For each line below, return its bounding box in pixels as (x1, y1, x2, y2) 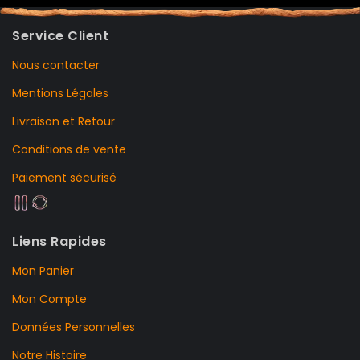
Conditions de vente (12, 141, 126, 157)
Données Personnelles (12, 318, 135, 335)
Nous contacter (12, 56, 100, 73)
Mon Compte (12, 290, 87, 307)
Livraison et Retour (12, 112, 115, 129)
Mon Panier (12, 262, 74, 279)
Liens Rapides (12, 231, 107, 251)
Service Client (12, 26, 108, 45)
